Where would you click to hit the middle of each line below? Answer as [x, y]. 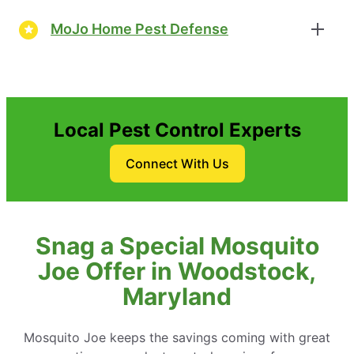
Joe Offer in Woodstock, [177, 271]
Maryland [177, 296]
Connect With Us [177, 163]
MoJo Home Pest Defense [139, 29]
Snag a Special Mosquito [177, 245]
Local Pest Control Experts [177, 130]
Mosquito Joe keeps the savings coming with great [177, 337]
